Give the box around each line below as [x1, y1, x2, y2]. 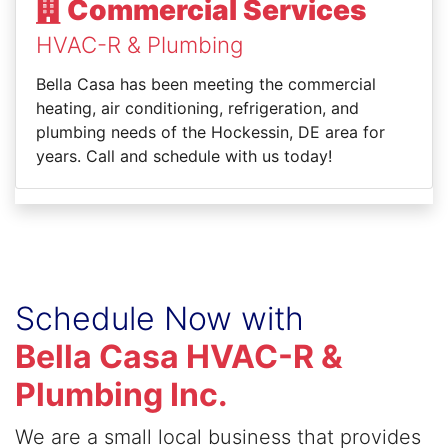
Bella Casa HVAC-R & [15, 336, 343, 376]
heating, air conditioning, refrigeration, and [36, 97, 359, 118]
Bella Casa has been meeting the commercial [36, 73, 376, 94]
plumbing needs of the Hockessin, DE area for [36, 121, 385, 142]
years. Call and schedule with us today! [36, 145, 332, 166]
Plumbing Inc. [15, 374, 228, 414]
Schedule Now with [15, 298, 304, 338]
